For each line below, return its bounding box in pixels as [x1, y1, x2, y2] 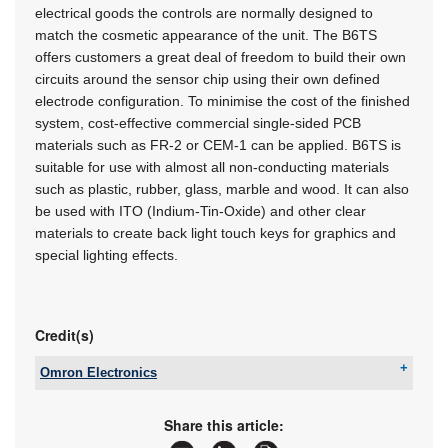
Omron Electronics [40, 364, 157, 380]
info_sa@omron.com [127, 408, 240, 426]
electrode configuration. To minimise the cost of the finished [35, 92, 410, 109]
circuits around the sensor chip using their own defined [35, 70, 380, 87]
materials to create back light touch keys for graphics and [35, 224, 396, 241]
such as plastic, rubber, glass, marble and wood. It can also [35, 180, 409, 197]
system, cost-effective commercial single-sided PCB [35, 114, 361, 131]
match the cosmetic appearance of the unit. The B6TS [35, 26, 377, 43]
